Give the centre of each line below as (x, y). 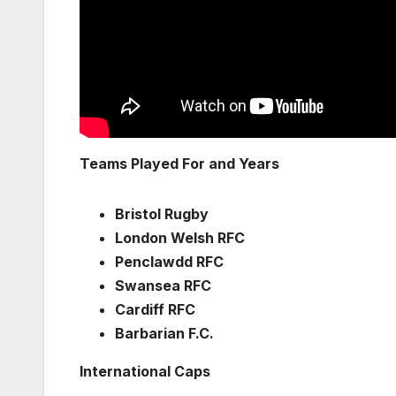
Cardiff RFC (155, 309)
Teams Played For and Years (179, 163)
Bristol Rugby (162, 213)
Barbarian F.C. (164, 333)
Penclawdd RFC (169, 261)
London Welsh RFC (180, 237)
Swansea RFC (163, 285)
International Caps (145, 371)
